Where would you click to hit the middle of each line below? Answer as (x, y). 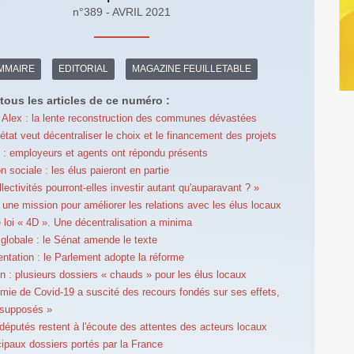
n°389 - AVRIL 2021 (121, 11)
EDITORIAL (84, 69)
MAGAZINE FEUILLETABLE (192, 69)
